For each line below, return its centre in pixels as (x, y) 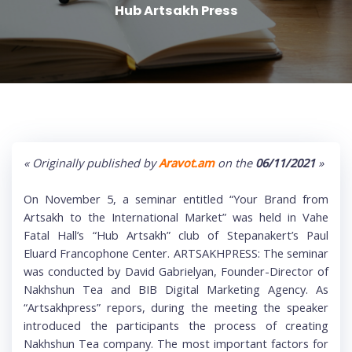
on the (236, 163)
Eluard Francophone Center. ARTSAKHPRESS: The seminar (176, 253)
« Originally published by (90, 163)
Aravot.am (185, 163)
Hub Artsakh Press (176, 11)
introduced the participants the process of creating (176, 326)
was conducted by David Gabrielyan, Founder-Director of (176, 271)
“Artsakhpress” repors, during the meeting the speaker (176, 308)
